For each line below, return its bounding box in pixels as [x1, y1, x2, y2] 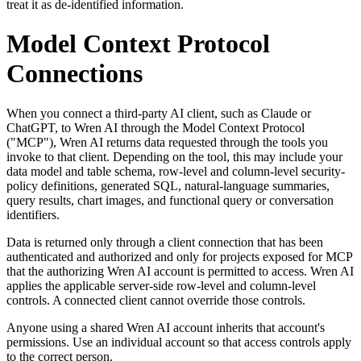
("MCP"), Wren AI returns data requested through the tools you [6, 135, 328, 149]
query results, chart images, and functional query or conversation [6, 193, 334, 207]
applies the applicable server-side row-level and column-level [6, 278, 316, 293]
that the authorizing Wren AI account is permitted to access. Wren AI [6, 263, 354, 278]
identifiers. [6, 207, 60, 222]
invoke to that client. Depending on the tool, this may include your [6, 149, 342, 164]
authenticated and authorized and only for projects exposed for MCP [6, 249, 352, 263]
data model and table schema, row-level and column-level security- [6, 164, 345, 178]
